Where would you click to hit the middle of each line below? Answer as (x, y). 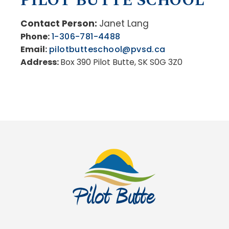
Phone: (35, 36)
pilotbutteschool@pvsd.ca (107, 49)
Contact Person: (59, 23)
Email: (34, 49)
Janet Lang (124, 23)
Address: (40, 62)
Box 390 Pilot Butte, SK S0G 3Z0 (121, 62)
